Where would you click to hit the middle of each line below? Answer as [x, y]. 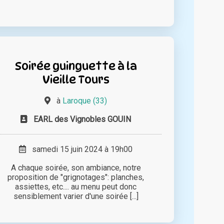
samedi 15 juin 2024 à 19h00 [79, 149]
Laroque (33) [85, 100]
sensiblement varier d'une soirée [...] [76, 196]
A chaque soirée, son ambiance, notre [76, 167]
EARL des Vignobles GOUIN [82, 119]
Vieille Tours [76, 79]
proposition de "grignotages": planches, [76, 177]
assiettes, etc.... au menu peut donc [76, 186]
